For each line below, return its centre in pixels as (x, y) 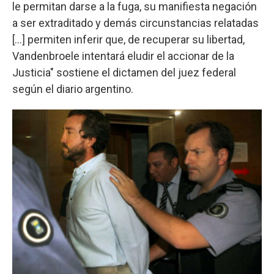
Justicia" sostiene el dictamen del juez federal (124, 72)
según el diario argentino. (73, 89)
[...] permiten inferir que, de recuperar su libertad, (128, 39)
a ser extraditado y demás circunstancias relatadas (135, 23)
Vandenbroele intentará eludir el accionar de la (123, 56)
